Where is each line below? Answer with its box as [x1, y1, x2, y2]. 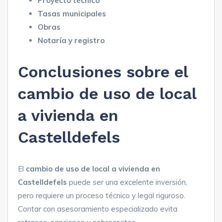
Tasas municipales [38, 8, 106, 18]
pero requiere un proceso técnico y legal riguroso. [18, 190, 185, 200]
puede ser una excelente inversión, [67, 177, 187, 187]
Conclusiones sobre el [18, 62, 188, 81]
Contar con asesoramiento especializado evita [18, 204, 177, 214]
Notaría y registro [38, 35, 105, 45]
